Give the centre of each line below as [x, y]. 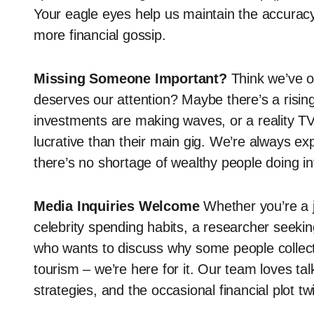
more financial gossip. [100, 35]
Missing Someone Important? [130, 78]
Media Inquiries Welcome [117, 206]
